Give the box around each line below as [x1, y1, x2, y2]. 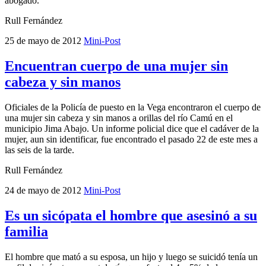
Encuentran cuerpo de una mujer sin [5, 58, 228, 74]
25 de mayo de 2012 [5, 36, 84, 46]
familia [5, 224, 48, 240]
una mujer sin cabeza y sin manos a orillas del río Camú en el [5, 113, 233, 123]
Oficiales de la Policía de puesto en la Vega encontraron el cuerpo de [5, 102, 261, 113]
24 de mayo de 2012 [5, 185, 84, 196]
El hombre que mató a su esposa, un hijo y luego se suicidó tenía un [5, 251, 258, 262]
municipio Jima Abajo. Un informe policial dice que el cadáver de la [5, 123, 259, 134]
